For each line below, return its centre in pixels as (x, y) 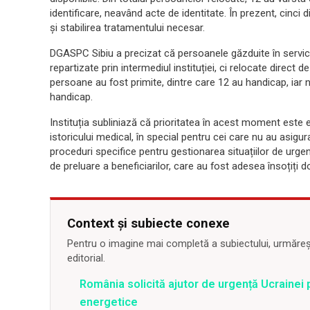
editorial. (86, 258)
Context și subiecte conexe (148, 224)
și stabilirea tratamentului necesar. (127, 28)
